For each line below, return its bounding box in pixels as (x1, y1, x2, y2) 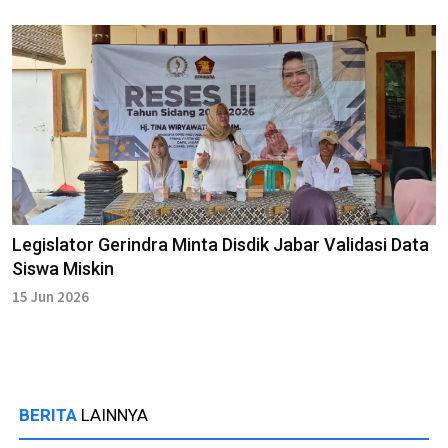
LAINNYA (81, 404, 148, 425)
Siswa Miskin (12, 257, 114, 279)
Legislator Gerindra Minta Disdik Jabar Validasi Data (12, 233, 429, 255)
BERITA (19, 404, 81, 425)
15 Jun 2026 (12, 286, 89, 306)
